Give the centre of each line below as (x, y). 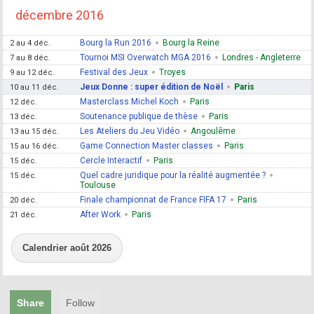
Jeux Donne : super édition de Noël (152, 87)
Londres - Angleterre (262, 57)
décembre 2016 (60, 15)
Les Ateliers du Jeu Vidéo (130, 131)
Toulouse (98, 185)
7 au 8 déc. (30, 57)
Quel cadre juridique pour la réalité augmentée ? (173, 175)
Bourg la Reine (191, 42)
